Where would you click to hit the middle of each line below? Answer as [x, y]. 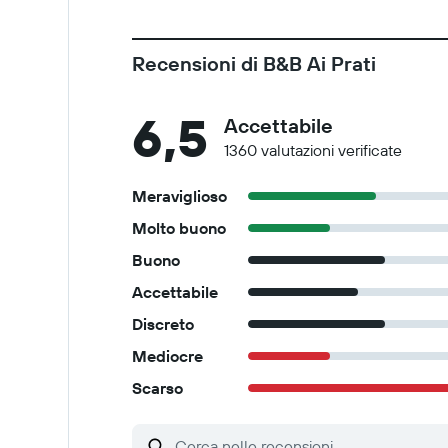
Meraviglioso [179, 196]
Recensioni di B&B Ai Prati [254, 63]
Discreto [163, 324]
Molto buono [179, 228]
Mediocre [167, 356]
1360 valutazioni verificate [313, 150]
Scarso [157, 388]
